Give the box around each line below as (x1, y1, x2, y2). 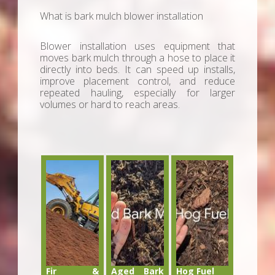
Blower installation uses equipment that (40, 39, 235, 53)
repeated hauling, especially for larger (40, 86, 235, 100)
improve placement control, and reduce (40, 74, 235, 88)
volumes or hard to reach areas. (40, 98, 180, 112)
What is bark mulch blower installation (40, 9, 203, 23)
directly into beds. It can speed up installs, (40, 63, 235, 77)
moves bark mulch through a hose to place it (40, 51, 235, 65)
